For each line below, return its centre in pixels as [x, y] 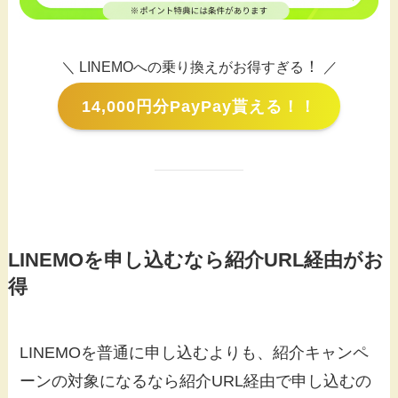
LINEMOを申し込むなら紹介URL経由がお [195, 260]
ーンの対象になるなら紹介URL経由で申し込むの [196, 381]
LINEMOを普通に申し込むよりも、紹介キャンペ [195, 352]
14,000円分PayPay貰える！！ [199, 106]
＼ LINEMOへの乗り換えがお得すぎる [182, 67]
